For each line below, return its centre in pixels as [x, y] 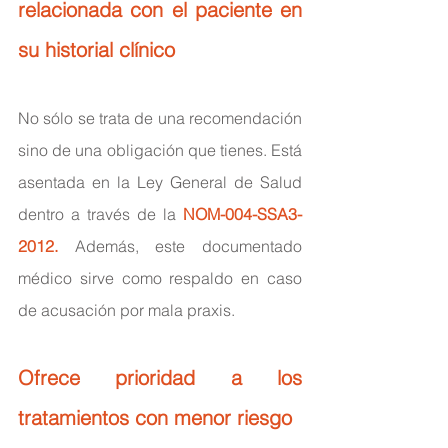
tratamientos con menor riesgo [155, 417]
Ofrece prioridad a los [160, 377]
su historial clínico [96, 49]
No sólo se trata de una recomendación [160, 117]
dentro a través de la [100, 213]
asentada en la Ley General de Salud [160, 181]
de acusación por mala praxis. [126, 309]
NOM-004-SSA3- [242, 213]
